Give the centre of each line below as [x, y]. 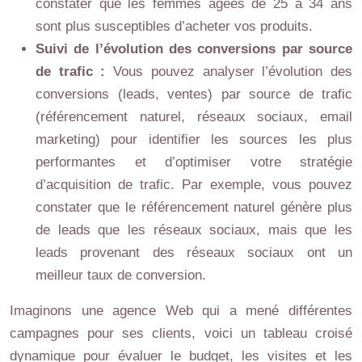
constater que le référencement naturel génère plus [194, 207]
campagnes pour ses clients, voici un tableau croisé [181, 333]
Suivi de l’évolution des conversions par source [194, 49]
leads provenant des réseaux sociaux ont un [194, 253]
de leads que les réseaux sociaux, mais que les [194, 230]
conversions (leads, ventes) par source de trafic [194, 94]
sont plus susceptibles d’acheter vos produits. [174, 26]
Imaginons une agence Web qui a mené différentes [181, 311]
